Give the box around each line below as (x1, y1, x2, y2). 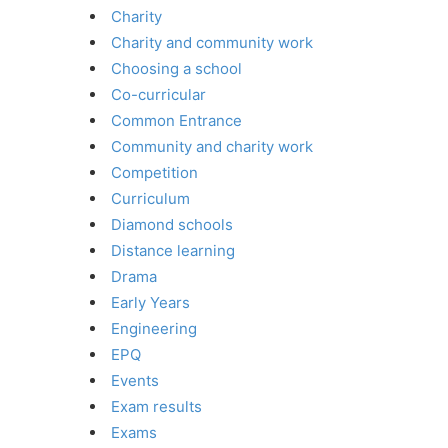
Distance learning (111, 240, 235, 260)
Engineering (111, 318, 197, 338)
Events (111, 370, 159, 390)
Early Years (111, 292, 190, 312)
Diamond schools (111, 214, 233, 234)
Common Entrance (111, 110, 242, 130)
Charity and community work (111, 32, 313, 52)
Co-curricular (111, 84, 206, 104)
